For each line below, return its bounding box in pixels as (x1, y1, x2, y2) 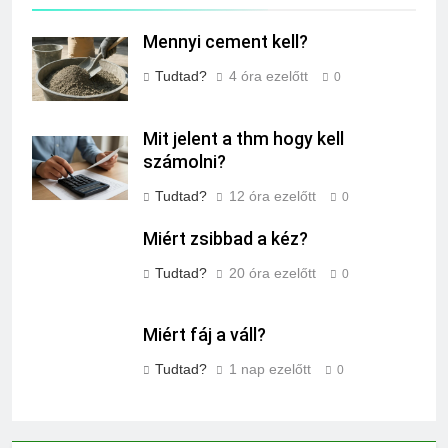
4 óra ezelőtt (229, 67, 308, 84)
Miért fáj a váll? (143, 325, 266, 346)
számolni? (143, 151, 226, 172)
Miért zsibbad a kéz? (143, 228, 308, 249)
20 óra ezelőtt (229, 264, 316, 281)
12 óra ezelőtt (229, 187, 316, 204)
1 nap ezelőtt (229, 361, 311, 378)
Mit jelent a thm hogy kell (143, 128, 344, 149)
